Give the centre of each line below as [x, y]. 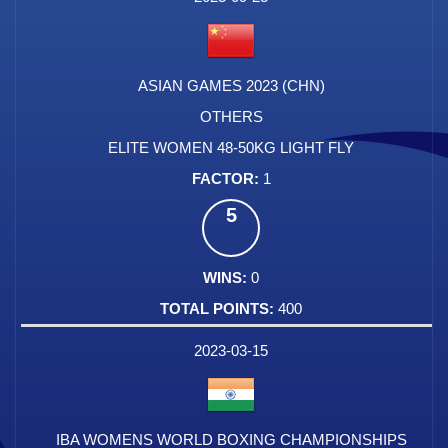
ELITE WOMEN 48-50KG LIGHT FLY [231, 148]
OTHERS [231, 117]
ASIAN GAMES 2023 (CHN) [231, 86]
